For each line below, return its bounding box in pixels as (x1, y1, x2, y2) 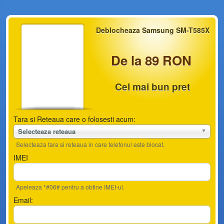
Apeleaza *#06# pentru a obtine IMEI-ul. (16, 182, 124, 191)
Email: (13, 195, 33, 205)
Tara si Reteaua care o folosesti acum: (13, 114, 135, 124)
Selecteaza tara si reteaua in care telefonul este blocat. (16, 140, 164, 148)
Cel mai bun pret (115, 80, 190, 93)
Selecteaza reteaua (18, 126, 75, 136)
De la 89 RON (111, 51, 192, 69)
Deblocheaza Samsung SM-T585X (95, 25, 209, 35)
